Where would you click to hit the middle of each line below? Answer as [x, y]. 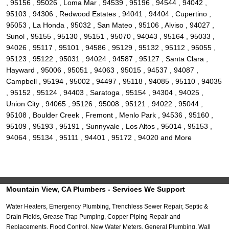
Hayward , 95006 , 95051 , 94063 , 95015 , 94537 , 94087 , [102, 70]
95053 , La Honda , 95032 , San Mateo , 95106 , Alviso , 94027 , [110, 25]
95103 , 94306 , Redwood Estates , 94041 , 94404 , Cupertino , [109, 14]
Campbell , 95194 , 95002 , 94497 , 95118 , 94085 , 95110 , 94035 [114, 82]
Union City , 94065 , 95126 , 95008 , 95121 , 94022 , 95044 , [105, 104]
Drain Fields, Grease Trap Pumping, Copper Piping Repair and [93, 217]
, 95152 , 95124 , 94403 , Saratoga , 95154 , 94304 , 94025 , [105, 93]
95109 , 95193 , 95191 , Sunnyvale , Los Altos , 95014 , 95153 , [109, 127]
